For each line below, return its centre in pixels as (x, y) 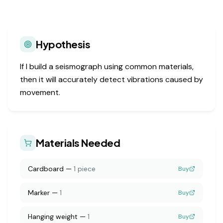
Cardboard (46, 169)
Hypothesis (63, 44)
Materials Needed (78, 143)
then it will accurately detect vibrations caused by (111, 79)
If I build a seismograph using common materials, (107, 66)
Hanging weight (53, 217)
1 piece (85, 169)
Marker (39, 193)
